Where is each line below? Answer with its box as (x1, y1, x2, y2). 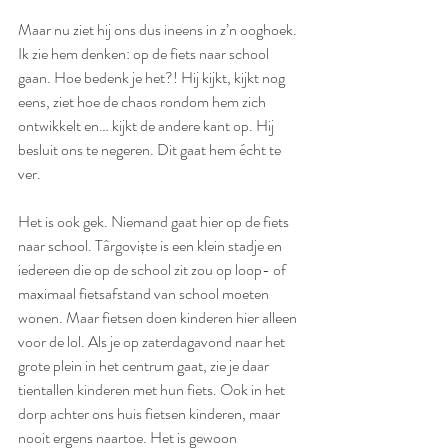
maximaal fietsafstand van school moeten (18, 282, 272, 305)
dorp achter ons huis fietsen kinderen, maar (18, 402, 283, 425)
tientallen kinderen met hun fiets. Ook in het (18, 378, 288, 401)
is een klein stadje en (157, 234, 285, 257)
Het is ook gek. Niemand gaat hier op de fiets (18, 210, 292, 233)
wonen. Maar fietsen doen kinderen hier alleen (18, 306, 300, 329)
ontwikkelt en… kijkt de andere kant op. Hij (18, 114, 277, 137)
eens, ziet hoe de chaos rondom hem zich (18, 90, 269, 113)
